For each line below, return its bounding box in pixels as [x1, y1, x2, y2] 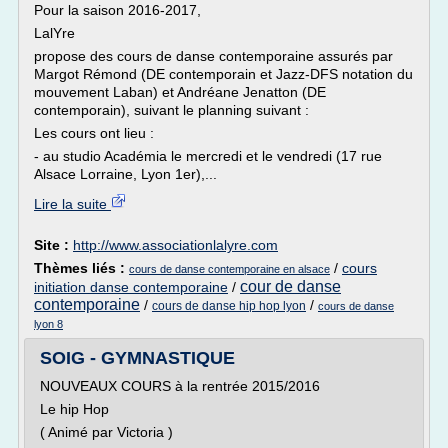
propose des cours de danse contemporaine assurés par [34, 48, 393, 64]
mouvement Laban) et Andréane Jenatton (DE [34, 84, 326, 100]
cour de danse [240, 278, 341, 295]
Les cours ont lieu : [34, 125, 154, 141]
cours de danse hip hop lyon [152, 299, 306, 313]
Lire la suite [34, 196, 111, 212]
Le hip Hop [40, 401, 113, 417]
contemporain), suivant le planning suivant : [34, 102, 309, 118]
